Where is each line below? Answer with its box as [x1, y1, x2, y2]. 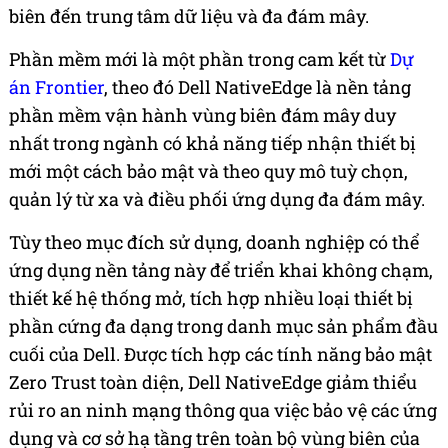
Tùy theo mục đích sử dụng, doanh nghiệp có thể [9, 230, 419, 255]
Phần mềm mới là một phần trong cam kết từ [9, 47, 390, 72]
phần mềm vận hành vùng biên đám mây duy [9, 103, 396, 128]
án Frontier [9, 75, 104, 100]
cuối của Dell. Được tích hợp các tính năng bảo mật [9, 342, 432, 367]
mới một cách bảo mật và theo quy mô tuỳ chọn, [9, 159, 408, 184]
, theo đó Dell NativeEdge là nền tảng [104, 75, 411, 100]
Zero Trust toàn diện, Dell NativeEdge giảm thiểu [9, 370, 417, 395]
